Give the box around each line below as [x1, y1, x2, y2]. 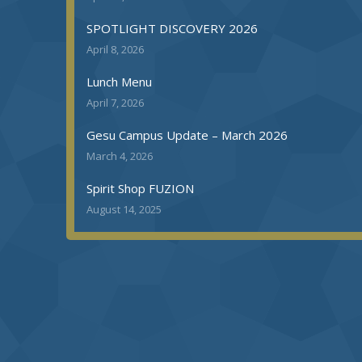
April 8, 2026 [86, 42, 144, 57]
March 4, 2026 [86, 149, 153, 163]
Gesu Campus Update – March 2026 [86, 127, 288, 143]
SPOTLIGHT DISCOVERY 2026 [86, 20, 258, 36]
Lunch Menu [86, 74, 152, 90]
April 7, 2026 [86, 95, 144, 110]
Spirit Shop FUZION [86, 180, 194, 196]
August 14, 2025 [86, 202, 162, 217]
